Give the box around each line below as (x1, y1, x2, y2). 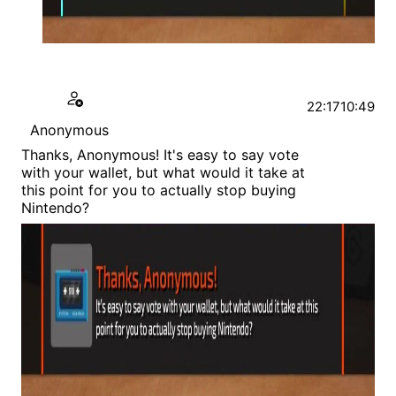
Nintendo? (21, 199, 89, 217)
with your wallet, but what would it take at (21, 164, 305, 182)
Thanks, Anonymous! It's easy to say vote (21, 146, 299, 164)
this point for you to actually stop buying (21, 181, 296, 200)
